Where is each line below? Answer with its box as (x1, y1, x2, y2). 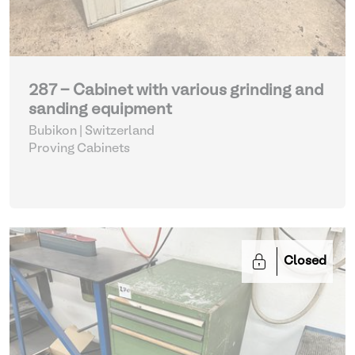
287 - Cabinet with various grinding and (29, 84, 323, 98)
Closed (284, 256, 326, 267)
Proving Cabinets (29, 143, 130, 155)
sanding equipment (29, 103, 172, 117)
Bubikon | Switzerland (29, 126, 155, 137)
